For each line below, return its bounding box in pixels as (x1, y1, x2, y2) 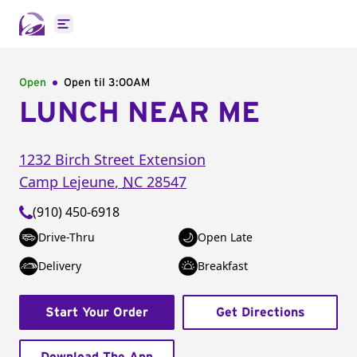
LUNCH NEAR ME (19, 99, 260, 127)
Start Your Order (45, 306, 148, 319)
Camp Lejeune (19, 172, 115, 191)
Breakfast (198, 258, 248, 273)
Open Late (198, 229, 253, 245)
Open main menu (62, 23, 168, 41)
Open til (64, 77, 108, 88)
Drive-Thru (38, 229, 95, 245)
